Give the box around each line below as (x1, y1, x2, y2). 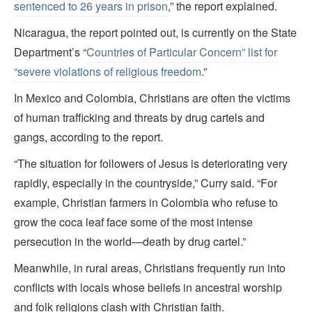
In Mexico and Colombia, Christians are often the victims (14, 90, 290, 107)
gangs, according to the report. (14, 129, 163, 146)
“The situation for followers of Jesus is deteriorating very (14, 155, 288, 172)
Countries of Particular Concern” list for (86, 44, 277, 61)
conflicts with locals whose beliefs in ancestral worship (14, 279, 282, 296)
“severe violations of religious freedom (14, 63, 201, 80)
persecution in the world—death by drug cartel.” (14, 233, 246, 250)
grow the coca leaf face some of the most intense (14, 214, 253, 231)
